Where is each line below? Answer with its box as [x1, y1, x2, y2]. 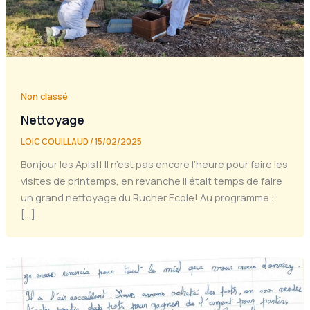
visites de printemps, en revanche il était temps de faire [20, 174, 282, 188]
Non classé [20, 89, 68, 102]
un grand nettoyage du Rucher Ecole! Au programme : [20, 190, 275, 205]
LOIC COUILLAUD [20, 136, 90, 148]
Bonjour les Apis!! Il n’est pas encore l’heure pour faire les [20, 157, 288, 172]
